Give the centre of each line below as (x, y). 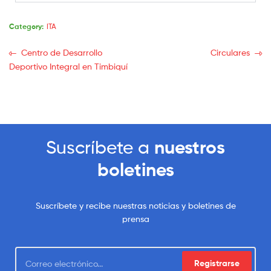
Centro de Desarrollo (61, 52)
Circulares (230, 52)
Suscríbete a (100, 147)
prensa (135, 219)
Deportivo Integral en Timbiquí (68, 67)
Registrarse (217, 263)
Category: (26, 27)
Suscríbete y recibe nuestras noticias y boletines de (135, 206)
